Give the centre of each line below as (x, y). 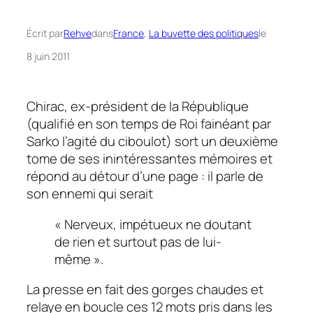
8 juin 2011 (48, 57)
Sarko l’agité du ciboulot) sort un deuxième (152, 141)
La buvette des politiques (204, 34)
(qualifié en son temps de (103, 124)
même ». (79, 259)
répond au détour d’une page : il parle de (145, 176)
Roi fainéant (216, 124)
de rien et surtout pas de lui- (138, 241)
